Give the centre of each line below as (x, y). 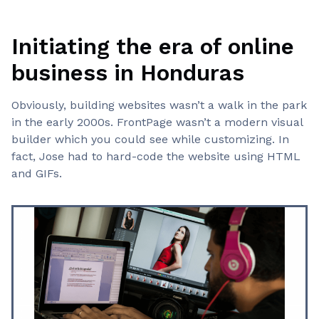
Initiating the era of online (153, 46)
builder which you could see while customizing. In (150, 139)
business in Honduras (128, 73)
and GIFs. (37, 173)
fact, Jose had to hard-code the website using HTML (156, 156)
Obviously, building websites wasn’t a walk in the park (159, 105)
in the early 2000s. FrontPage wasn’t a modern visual (157, 122)
